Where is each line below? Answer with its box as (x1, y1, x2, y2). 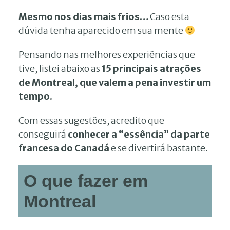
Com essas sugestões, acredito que (18, 114, 164, 126)
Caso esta (150, 11, 189, 23)
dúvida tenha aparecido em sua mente (18, 25, 185, 36)
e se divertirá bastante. (109, 142, 208, 154)
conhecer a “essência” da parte (68, 128, 210, 140)
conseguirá (18, 128, 68, 140)
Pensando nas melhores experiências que (18, 49, 195, 61)
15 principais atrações (102, 63, 201, 74)
